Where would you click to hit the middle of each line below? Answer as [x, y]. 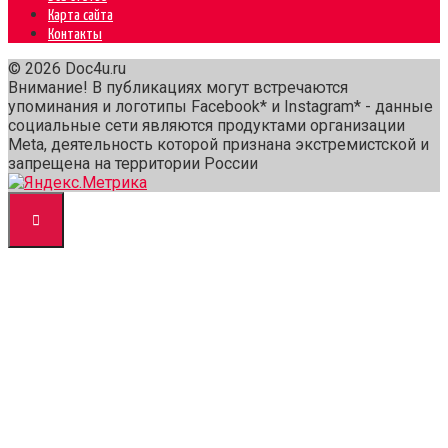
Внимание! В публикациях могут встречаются [178, 88]
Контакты [75, 35]
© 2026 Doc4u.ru [67, 69]
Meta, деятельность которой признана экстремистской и [218, 145]
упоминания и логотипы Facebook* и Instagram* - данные [220, 107]
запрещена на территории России [133, 164]
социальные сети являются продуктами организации [206, 126]
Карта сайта [80, 16]
